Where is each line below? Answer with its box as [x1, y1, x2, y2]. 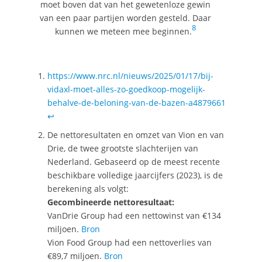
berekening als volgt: [47, 183, 129, 195]
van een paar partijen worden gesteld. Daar [39, 12, 211, 23]
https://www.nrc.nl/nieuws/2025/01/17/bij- [47, 70, 213, 82]
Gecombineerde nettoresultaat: [47, 196, 174, 208]
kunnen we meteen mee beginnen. [54, 25, 192, 37]
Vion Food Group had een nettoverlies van [47, 237, 212, 249]
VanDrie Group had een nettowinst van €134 [47, 210, 221, 222]
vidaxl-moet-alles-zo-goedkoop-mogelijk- [47, 84, 205, 95]
